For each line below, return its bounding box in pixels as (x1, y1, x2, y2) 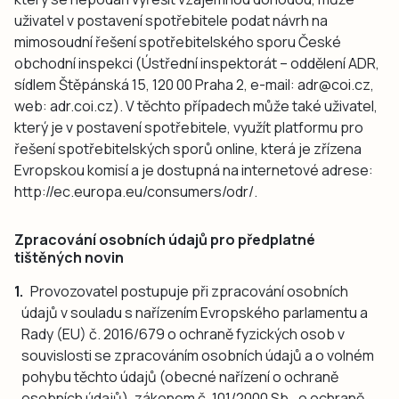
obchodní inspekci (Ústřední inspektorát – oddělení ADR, (14, 53, 379, 73)
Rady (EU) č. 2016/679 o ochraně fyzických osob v (21, 323, 345, 344)
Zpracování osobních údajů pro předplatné (14, 229, 315, 249)
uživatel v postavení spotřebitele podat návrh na (14, 10, 328, 30)
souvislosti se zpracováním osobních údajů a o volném (21, 345, 374, 365)
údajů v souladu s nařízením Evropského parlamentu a (21, 302, 368, 322)
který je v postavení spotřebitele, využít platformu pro (14, 117, 363, 137)
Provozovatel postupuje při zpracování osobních (30, 281, 348, 301)
